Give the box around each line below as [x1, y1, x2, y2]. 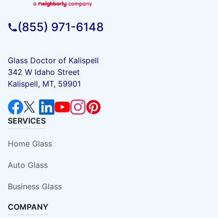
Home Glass [8, 139, 52, 149]
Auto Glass [8, 160, 48, 170]
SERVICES [8, 116, 46, 126]
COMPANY [8, 202, 48, 212]
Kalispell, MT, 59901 [8, 79, 81, 89]
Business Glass [8, 182, 62, 192]
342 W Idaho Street [8, 67, 80, 77]
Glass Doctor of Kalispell [8, 55, 99, 66]
